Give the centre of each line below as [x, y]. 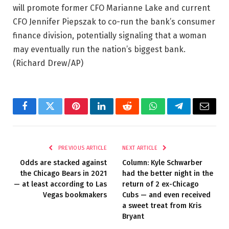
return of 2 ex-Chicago [161, 184]
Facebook [42, 113]
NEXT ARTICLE [141, 148]
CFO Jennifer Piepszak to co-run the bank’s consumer [114, 21]
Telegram [196, 113]
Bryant [133, 216]
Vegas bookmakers [75, 195]
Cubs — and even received [166, 195]
